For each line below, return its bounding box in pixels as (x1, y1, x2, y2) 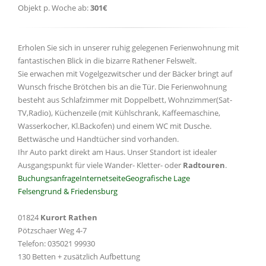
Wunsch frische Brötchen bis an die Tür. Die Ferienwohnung (18, 81, 227, 92)
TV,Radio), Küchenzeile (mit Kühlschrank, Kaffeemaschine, (18, 107, 220, 118)
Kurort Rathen (40, 212, 97, 223)
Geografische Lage (125, 173, 190, 183)
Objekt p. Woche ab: (18, 2, 90, 13)
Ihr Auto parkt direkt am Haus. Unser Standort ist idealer (18, 147, 217, 157)
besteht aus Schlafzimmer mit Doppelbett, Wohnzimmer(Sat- (18, 94, 232, 105)
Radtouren (183, 160, 225, 170)
